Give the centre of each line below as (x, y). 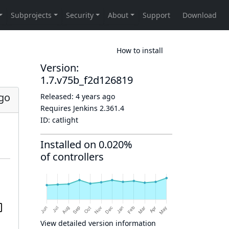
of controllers (72, 157)
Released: (58, 96)
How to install (140, 50)
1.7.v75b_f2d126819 (87, 80)
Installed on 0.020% (86, 144)
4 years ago (95, 96)
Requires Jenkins (70, 108)
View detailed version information (98, 223)
